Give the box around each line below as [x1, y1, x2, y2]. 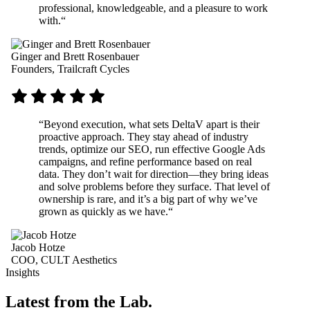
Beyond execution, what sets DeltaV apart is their [44, 118, 259, 130]
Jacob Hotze [11, 241, 65, 253]
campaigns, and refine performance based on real [39, 156, 252, 167]
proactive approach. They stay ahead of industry [39, 131, 248, 143]
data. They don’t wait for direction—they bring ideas [39, 168, 268, 180]
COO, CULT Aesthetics [11, 254, 117, 266]
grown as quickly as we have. [39, 206, 168, 217]
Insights [6, 266, 39, 278]
